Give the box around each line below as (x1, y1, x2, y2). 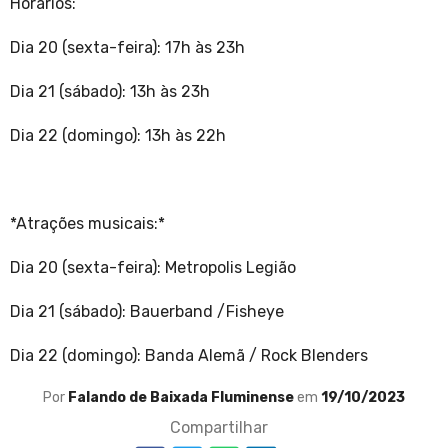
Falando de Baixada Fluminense (68, 389, 297, 407)
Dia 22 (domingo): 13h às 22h (10, 126, 230, 146)
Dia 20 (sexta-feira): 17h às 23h (10, 38, 249, 58)
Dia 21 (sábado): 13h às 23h (10, 82, 214, 102)
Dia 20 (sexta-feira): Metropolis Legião (10, 258, 300, 278)
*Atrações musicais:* (10, 214, 165, 234)
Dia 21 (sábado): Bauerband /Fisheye (10, 302, 288, 322)
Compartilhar (170, 418, 268, 438)
